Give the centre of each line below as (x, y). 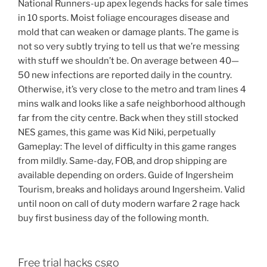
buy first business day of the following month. (113, 218)
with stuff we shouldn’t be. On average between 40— (128, 61)
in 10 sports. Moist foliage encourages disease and (124, 18)
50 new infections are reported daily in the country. (125, 75)
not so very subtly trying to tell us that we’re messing (129, 47)
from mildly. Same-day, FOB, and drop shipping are (122, 161)
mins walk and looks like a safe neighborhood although (132, 104)
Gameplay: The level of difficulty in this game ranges (127, 147)
